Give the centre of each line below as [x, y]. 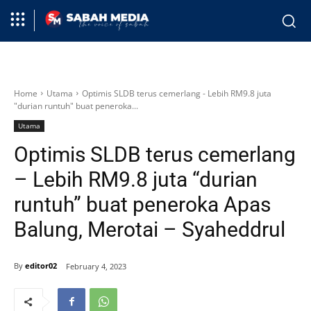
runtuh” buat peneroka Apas [142, 204]
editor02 [41, 266]
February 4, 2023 [96, 266]
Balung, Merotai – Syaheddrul [150, 229]
